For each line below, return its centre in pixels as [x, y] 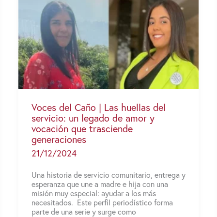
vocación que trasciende [82, 129]
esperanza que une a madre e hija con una [100, 184]
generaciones [59, 139]
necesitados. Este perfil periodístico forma [102, 202]
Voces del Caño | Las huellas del [99, 108]
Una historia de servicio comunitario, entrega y [108, 174]
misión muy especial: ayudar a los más [94, 193]
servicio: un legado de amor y [93, 118]
